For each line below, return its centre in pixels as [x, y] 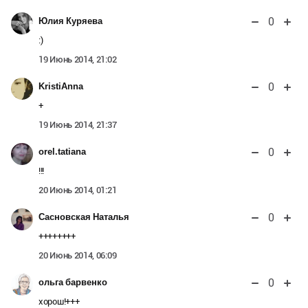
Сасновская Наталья [84, 217]
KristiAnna [61, 86]
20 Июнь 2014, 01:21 [78, 190]
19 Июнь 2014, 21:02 [78, 59]
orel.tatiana [62, 151]
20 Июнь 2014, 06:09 [78, 255]
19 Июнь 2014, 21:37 [78, 124]
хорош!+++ [59, 301]
